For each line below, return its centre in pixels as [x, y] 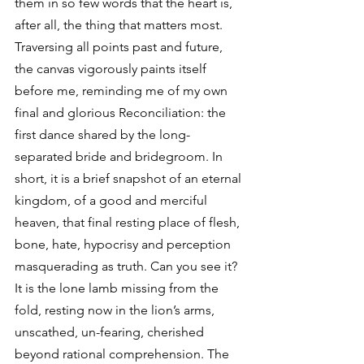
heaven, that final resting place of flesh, [129, 222]
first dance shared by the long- [102, 134]
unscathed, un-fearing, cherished [111, 332]
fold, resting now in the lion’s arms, [116, 310]
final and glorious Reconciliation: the [122, 113]
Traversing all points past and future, [120, 47]
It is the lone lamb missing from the [118, 288]
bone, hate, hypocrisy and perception [124, 244]
